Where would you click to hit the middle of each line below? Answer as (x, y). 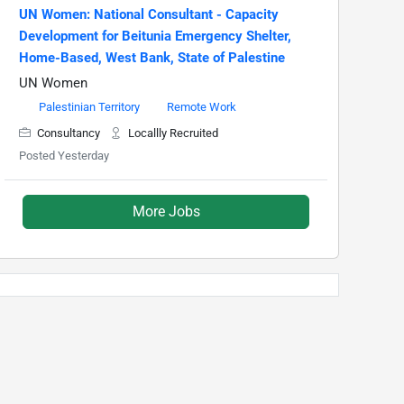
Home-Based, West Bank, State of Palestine (152, 58)
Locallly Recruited (172, 133)
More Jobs (166, 212)
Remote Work (202, 107)
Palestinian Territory (89, 107)
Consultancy (69, 133)
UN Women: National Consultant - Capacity (149, 15)
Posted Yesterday (64, 156)
